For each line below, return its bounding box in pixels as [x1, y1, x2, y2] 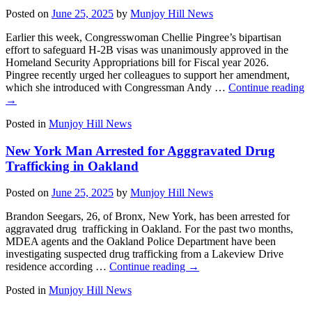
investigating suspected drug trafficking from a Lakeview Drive [6, 248, 283, 260]
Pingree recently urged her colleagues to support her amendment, [6, 68, 290, 81]
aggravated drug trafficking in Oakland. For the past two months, [6, 223, 293, 235]
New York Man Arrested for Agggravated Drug [6, 143, 275, 158]
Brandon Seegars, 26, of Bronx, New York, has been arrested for [6, 210, 290, 223]
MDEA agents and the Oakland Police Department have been [6, 235, 276, 248]
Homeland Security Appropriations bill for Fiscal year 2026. [6, 56, 272, 68]
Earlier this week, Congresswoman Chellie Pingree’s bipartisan [6, 31, 281, 43]
